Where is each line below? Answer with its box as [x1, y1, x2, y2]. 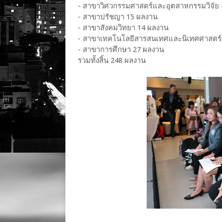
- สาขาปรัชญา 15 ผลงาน [78, 12, 158, 21]
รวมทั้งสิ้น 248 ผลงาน [78, 56, 146, 65]
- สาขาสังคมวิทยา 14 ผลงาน [78, 23, 168, 32]
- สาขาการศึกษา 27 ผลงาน [78, 45, 164, 54]
